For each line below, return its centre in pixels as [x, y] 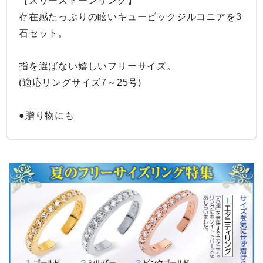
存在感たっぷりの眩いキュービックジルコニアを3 [130, 17]
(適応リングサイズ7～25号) [80, 83]
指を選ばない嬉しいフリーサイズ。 [98, 66]
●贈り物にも [47, 116]
